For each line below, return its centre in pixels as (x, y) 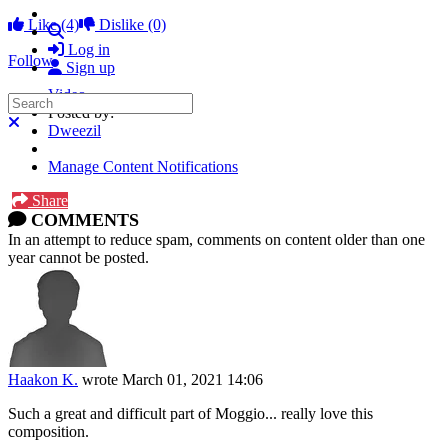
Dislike (121, 24)
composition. (50, 431)
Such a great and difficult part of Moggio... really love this (190, 413)
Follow (30, 60)
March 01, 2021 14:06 (192, 379)
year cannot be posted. (78, 257)
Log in (89, 50)
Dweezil (74, 130)
